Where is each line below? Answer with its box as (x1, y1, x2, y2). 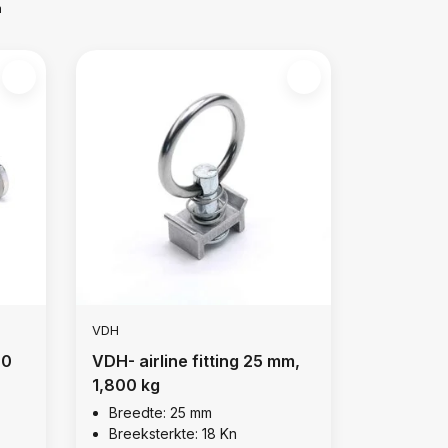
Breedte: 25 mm (108, 403, 212, 421)
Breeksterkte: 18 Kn (108, 424, 237, 442)
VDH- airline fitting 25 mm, (91, 350, 300, 371)
